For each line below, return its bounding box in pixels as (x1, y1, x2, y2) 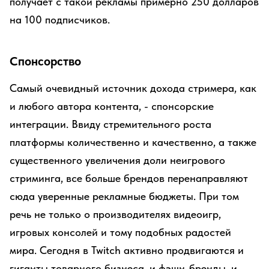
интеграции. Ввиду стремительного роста (10, 118, 211, 130)
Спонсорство (10, 54, 81, 68)
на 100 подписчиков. (10, 13, 110, 26)
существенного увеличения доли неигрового (10, 154, 225, 166)
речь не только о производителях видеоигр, (10, 208, 221, 220)
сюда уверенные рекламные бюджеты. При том (10, 190, 239, 202)
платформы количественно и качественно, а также (10, 136, 256, 148)
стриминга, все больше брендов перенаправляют (10, 172, 248, 184)
